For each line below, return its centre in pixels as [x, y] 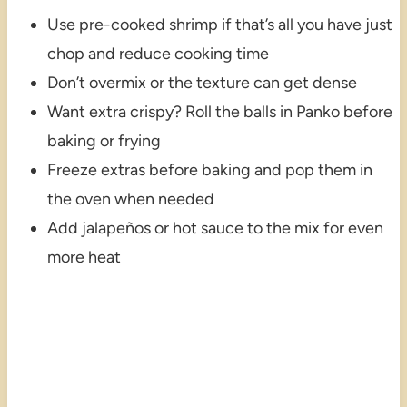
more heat [84, 258]
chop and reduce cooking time [158, 54]
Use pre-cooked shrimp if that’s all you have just [219, 25]
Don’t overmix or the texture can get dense [202, 83]
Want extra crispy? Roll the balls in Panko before [219, 112]
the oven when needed [130, 199]
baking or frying [104, 141]
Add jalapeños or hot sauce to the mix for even [215, 228]
